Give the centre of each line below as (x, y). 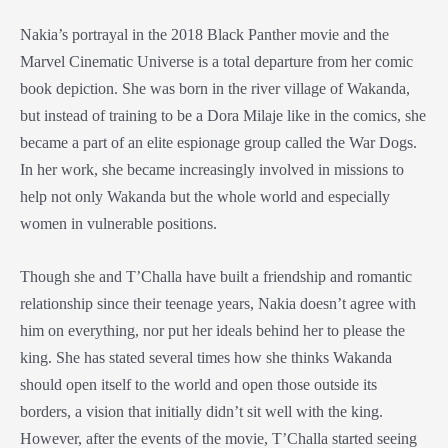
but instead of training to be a (113, 116)
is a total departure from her (284, 62)
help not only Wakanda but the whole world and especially (205, 197)
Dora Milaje (245, 116)
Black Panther (251, 35)
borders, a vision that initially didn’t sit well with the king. (201, 412)
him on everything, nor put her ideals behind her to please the (212, 331)
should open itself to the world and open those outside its (198, 385)
